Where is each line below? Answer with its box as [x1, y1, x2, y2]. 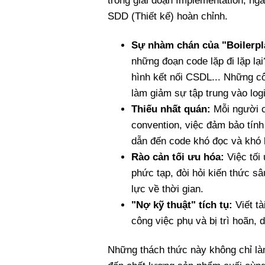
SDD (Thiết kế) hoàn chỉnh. [108, 11, 228, 22]
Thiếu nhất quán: [131, 104, 211, 115]
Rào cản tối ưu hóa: [131, 151, 224, 163]
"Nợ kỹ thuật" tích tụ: [131, 199, 232, 211]
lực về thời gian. [131, 183, 203, 195]
